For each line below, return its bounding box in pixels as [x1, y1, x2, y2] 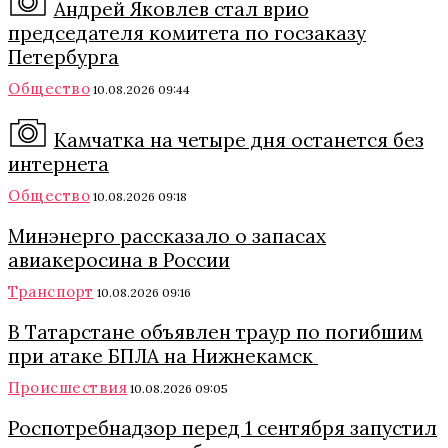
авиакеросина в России [8, 247, 230, 272]
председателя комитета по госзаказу [8, 20, 366, 45]
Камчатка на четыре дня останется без [53, 127, 424, 152]
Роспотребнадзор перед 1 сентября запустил [8, 415, 437, 440]
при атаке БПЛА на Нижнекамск [8, 343, 318, 368]
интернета [8, 151, 109, 176]
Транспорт [8, 281, 94, 301]
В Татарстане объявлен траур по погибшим [8, 319, 423, 344]
